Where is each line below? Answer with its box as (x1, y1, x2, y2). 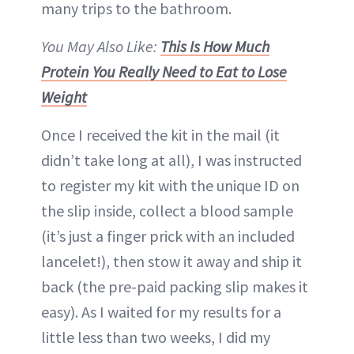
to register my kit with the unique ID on (41, 175, 299, 196)
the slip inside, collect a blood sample (41, 201, 293, 221)
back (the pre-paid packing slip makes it (41, 277, 308, 297)
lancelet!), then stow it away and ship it (41, 251, 302, 272)
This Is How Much (160, 36, 269, 57)
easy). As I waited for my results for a (41, 302, 281, 322)
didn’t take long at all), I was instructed (41, 150, 302, 171)
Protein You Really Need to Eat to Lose (41, 62, 287, 82)
